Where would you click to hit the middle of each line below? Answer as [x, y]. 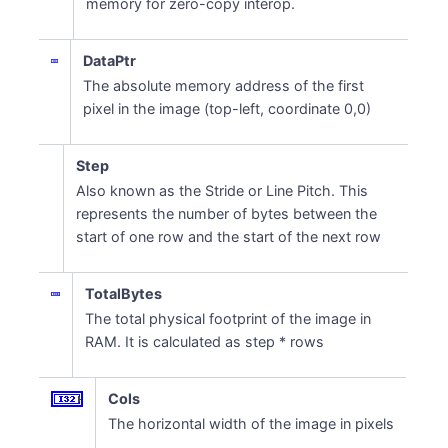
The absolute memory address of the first [224, 85]
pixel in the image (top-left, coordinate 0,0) [227, 108]
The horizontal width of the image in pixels [251, 423]
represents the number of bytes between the [227, 213]
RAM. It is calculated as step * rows [205, 341]
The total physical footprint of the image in [228, 318]
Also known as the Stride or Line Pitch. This [222, 190]
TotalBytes [124, 293]
